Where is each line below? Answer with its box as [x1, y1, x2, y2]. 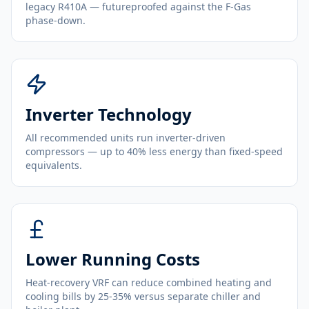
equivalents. [26, 159, 82, 172]
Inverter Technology [26, 103, 192, 126]
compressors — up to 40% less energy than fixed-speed [26, 145, 283, 158]
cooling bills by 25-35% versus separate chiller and [26, 290, 261, 303]
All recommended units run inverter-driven [26, 131, 226, 144]
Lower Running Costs [26, 248, 200, 270]
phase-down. [26, 14, 86, 27]
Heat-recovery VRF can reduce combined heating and [26, 276, 272, 289]
